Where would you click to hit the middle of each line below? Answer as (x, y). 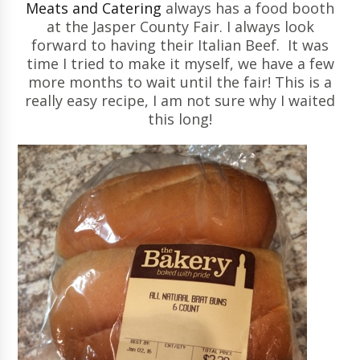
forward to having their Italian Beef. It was (180, 45)
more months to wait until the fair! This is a (180, 82)
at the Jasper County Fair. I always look (180, 27)
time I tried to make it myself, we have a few (180, 64)
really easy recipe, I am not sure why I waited (180, 101)
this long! (180, 119)
